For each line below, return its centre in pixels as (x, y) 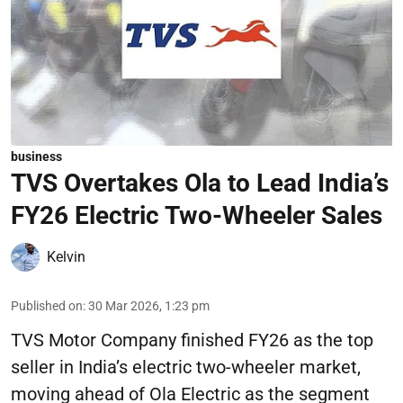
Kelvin (66, 256)
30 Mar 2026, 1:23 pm (149, 305)
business (36, 156)
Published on (47, 305)
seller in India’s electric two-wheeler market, (186, 367)
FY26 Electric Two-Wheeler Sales (197, 215)
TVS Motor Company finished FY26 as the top (192, 340)
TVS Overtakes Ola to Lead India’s (200, 183)
